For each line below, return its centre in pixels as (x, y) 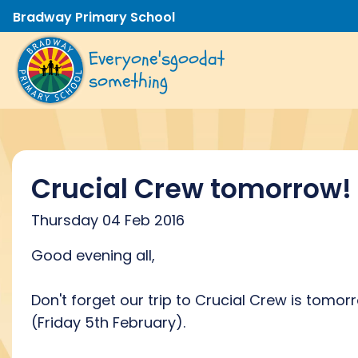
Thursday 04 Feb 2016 (108, 220)
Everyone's (129, 59)
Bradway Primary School (94, 17)
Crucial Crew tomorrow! (191, 189)
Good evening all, (93, 255)
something (128, 81)
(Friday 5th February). (110, 322)
